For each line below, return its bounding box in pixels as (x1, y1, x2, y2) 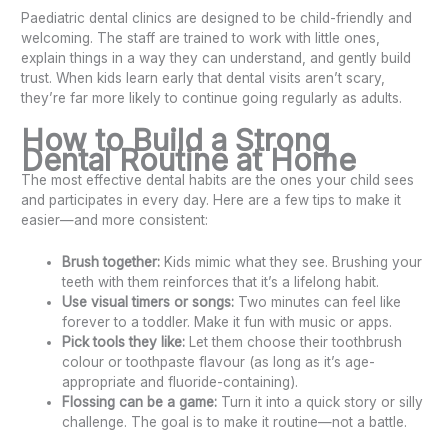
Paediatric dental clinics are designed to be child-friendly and (21, 9, 413, 26)
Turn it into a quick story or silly (217, 393, 424, 410)
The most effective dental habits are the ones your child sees (21, 171, 415, 188)
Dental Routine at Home (21, 141, 357, 178)
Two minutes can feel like (234, 293, 402, 310)
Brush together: (62, 253, 161, 270)
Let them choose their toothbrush (185, 333, 403, 350)
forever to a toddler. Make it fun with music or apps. (62, 313, 393, 330)
